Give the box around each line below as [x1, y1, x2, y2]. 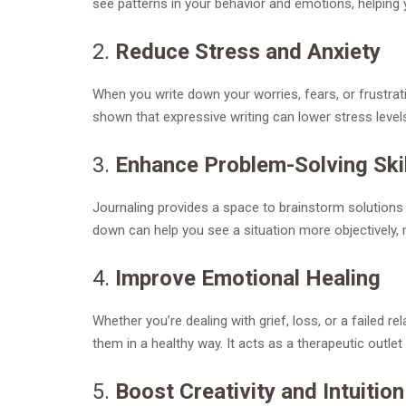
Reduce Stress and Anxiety [115, 39, 381, 64]
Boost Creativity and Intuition [115, 379, 404, 404]
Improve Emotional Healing [115, 266, 381, 291]
